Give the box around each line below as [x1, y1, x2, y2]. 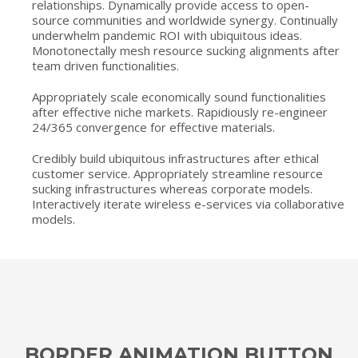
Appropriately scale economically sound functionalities [32, 89, 327, 105]
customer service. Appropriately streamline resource [32, 165, 324, 182]
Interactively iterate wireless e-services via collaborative [32, 196, 345, 213]
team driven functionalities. [32, 58, 180, 74]
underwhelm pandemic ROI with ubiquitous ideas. [32, 27, 303, 44]
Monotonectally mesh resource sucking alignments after [32, 42, 340, 59]
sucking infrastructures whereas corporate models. [32, 181, 313, 197]
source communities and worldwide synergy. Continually [32, 12, 339, 29]
